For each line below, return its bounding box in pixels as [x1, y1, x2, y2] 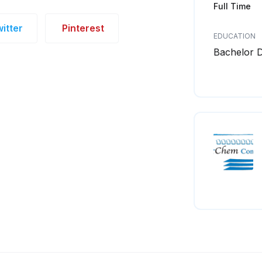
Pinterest [62, 22, 104, 34]
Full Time [213, 1, 251, 11]
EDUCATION [213, 32, 256, 40]
